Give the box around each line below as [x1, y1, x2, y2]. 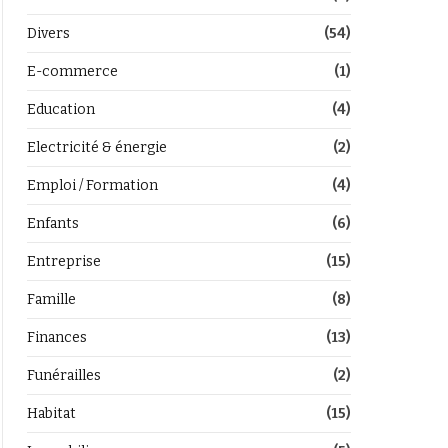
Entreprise [27, 253, 101, 270]
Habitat [27, 405, 76, 422]
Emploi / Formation [27, 177, 158, 194]
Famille [27, 291, 76, 308]
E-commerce [27, 63, 118, 80]
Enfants [27, 215, 79, 232]
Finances [27, 329, 87, 346]
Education [27, 101, 95, 118]
